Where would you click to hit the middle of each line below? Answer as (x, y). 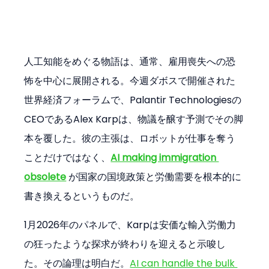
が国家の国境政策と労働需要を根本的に (154, 177)
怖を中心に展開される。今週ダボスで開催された (130, 80)
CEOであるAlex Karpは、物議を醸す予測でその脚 (134, 119)
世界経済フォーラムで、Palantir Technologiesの (133, 100)
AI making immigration (165, 157)
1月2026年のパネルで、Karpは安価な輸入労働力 (130, 225)
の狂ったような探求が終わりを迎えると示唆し (125, 244)
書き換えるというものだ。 (82, 196)
